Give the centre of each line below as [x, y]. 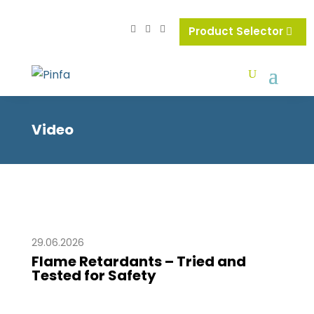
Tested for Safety [94, 275]
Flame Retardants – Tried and [138, 261]
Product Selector [237, 31]
